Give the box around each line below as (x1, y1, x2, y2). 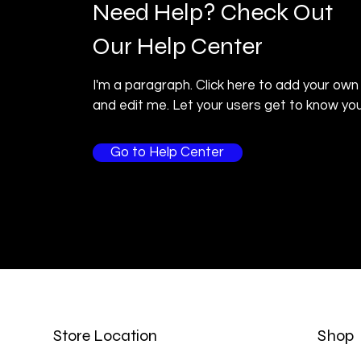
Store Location (52, 326, 157, 346)
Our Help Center (92, 31, 263, 60)
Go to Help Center (110, 145, 225, 160)
